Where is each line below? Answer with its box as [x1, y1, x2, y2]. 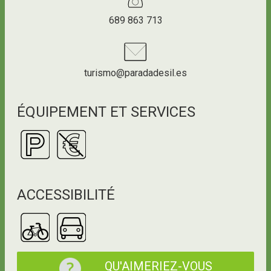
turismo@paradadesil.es [84, 67, 187, 79]
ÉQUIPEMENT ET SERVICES [17, 103, 195, 120]
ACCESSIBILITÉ [17, 186, 115, 203]
